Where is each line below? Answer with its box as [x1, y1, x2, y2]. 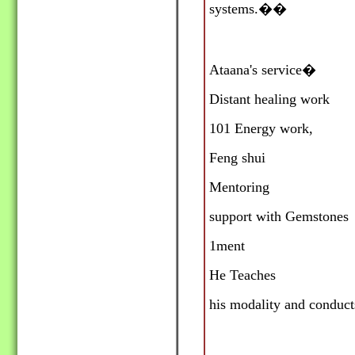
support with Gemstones [209, 208, 349, 225]
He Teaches [209, 267, 276, 284]
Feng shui [209, 150, 265, 166]
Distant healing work [209, 91, 330, 108]
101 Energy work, [209, 120, 313, 137]
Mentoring [209, 179, 269, 196]
